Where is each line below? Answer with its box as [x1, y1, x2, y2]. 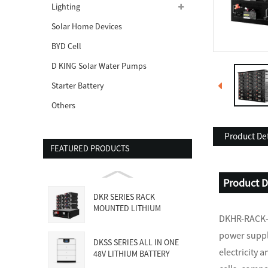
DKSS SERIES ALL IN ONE [93, 236, 179, 248]
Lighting [51, 1, 81, 13]
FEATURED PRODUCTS [50, 142, 130, 154]
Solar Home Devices [51, 21, 123, 32]
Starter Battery [51, 80, 105, 92]
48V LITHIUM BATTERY [93, 248, 170, 259]
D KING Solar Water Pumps [51, 60, 147, 72]
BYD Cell [51, 41, 82, 52]
